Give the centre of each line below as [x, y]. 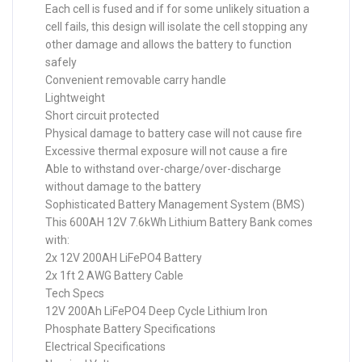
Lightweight [75, 98]
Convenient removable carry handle [136, 80]
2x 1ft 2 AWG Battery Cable [114, 276]
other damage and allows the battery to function [168, 44]
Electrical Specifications [105, 347]
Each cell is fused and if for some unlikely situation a [177, 9]
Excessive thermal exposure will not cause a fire [166, 151]
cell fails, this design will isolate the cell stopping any [177, 27]
